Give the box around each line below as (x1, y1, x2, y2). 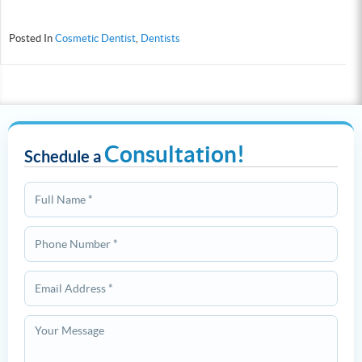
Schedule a (24, 146, 104, 166)
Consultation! (104, 141, 245, 167)
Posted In (9, 32, 55, 44)
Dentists (141, 32, 180, 44)
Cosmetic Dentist (55, 32, 136, 44)
